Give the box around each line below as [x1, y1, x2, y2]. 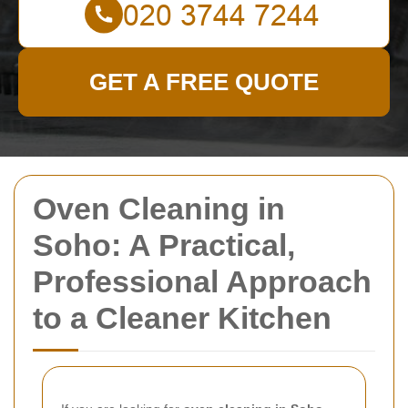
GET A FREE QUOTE [89, 68, 319, 96]
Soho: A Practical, [33, 228, 295, 262]
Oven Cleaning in [33, 191, 285, 226]
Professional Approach [33, 264, 372, 299]
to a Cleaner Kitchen [33, 301, 331, 335]
